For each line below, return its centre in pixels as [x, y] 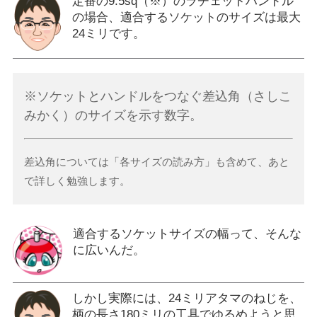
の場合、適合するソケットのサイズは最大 [186, 17]
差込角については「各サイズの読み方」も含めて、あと [157, 162]
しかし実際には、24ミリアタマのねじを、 [186, 299]
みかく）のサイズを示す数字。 [114, 116]
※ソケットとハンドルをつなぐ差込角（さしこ [158, 97]
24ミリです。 [108, 33]
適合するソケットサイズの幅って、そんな [187, 234]
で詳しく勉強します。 [77, 181]
